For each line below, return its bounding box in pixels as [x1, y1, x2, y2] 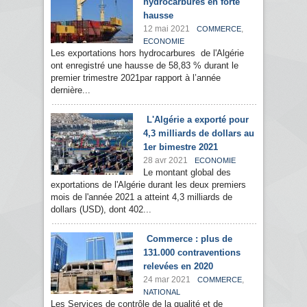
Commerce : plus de [147, 234, 232, 245]
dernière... [51, 85, 90, 96]
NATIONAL [143, 288, 180, 297]
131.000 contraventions [143, 247, 241, 258]
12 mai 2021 [143, 24, 190, 34]
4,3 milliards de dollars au [143, 128, 254, 139]
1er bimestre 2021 [143, 142, 218, 153]
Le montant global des [143, 167, 231, 178]
